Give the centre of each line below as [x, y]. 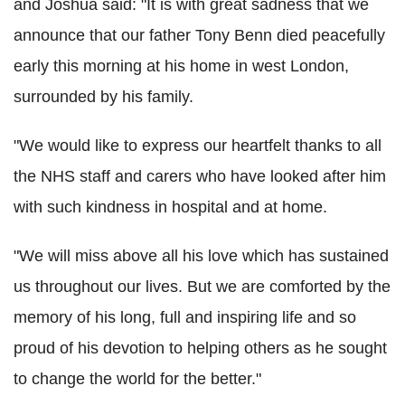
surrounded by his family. [104, 96]
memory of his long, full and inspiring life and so [185, 317]
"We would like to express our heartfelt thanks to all [198, 145]
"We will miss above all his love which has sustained [201, 255]
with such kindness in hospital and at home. [170, 207]
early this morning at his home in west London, [181, 66]
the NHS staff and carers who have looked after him [200, 176]
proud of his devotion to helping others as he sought [200, 348]
